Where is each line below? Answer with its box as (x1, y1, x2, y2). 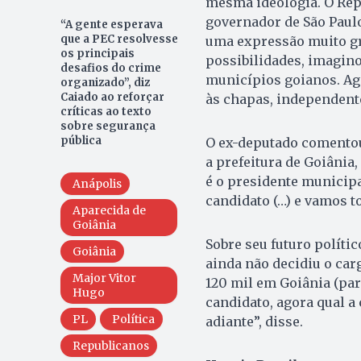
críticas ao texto (60, 104, 151, 118)
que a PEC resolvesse (60, 31, 178, 46)
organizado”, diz (60, 75, 150, 89)
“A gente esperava (60, 17, 163, 31)
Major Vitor (72, 270, 136, 285)
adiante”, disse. (205, 313, 303, 330)
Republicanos (72, 338, 149, 353)
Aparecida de (72, 202, 146, 218)
